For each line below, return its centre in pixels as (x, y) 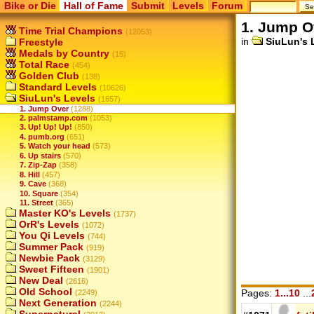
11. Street (36, 202)
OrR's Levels (48, 225)
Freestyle (40, 42)
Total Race (43, 64)
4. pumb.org (42, 136)
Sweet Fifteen (50, 269)
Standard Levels (56, 87)
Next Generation (56, 303)
